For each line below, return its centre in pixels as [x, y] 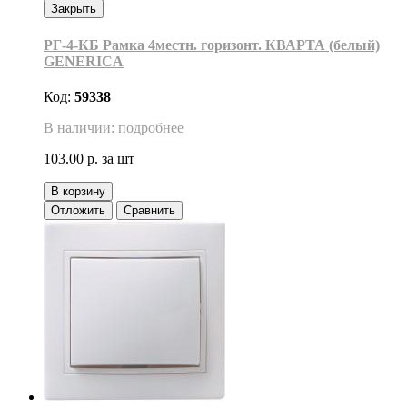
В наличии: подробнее [114, 128]
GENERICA [84, 62]
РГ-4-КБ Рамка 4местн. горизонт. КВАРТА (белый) [212, 45]
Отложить [78, 211]
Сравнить [149, 211]
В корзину [78, 192]
